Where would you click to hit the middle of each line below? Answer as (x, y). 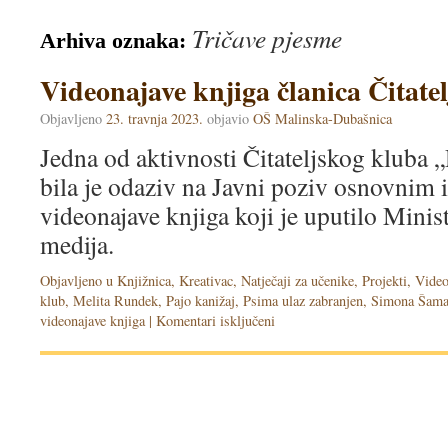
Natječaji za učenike (297, 280)
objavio (228, 118)
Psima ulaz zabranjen (303, 300)
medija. (77, 244)
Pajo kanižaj (200, 300)
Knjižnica (144, 280)
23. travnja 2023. (154, 118)
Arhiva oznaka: (116, 40)
